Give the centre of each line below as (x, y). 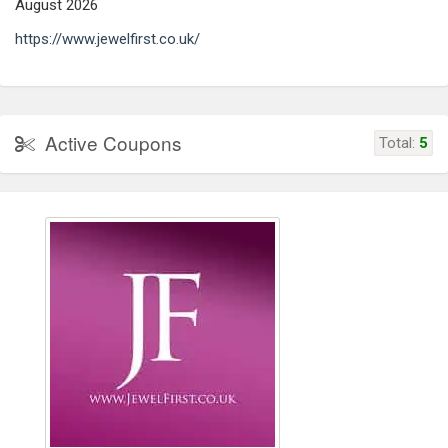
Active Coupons (113, 142)
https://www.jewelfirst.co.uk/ (107, 38)
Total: (399, 142)
